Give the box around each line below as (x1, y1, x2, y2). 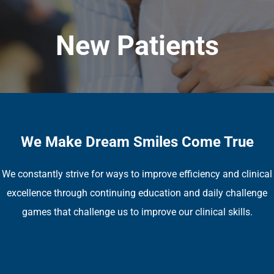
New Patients (55, 29, 219, 62)
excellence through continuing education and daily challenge (7, 187, 267, 199)
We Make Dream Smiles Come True (20, 133, 254, 150)
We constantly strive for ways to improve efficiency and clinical (2, 168, 272, 180)
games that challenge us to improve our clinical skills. (21, 206, 253, 218)
